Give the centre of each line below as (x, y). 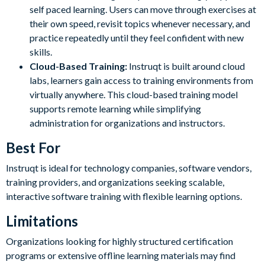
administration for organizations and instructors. (127, 122)
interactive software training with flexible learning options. (124, 196)
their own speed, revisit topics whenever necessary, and (140, 23)
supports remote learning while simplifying (115, 108)
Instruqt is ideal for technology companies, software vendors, (129, 167)
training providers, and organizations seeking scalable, (115, 182)
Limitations (42, 221)
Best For (33, 147)
